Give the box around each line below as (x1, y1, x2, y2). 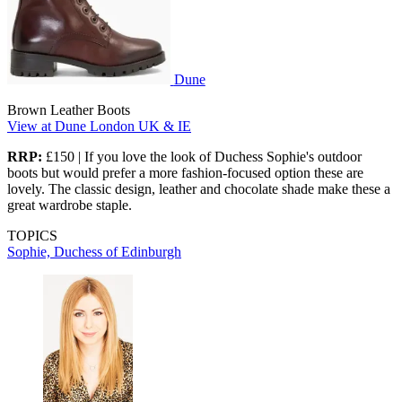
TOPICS (7, 228, 57, 244)
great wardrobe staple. (7, 197, 132, 214)
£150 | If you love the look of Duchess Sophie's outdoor (42, 149, 362, 165)
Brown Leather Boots (7, 102, 130, 118)
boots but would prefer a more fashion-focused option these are (7, 165, 363, 181)
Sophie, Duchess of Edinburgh (7, 244, 181, 260)
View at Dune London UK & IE (7, 118, 191, 135)
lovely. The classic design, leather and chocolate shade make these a (7, 181, 390, 197)
